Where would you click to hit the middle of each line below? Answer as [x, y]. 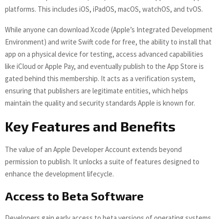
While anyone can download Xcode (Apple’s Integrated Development [109, 29]
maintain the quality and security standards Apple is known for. [100, 103]
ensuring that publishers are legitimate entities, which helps [97, 90]
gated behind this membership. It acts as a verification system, [100, 78]
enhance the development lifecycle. [59, 174]
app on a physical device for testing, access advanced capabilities [104, 54]
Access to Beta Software [74, 196]
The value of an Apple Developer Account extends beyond [93, 149]
